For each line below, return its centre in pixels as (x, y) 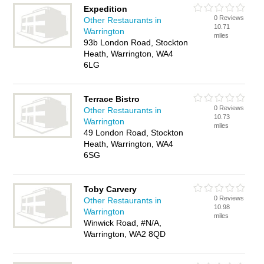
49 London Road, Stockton (134, 133)
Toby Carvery (110, 189)
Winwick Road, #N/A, (123, 223)
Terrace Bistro (112, 99)
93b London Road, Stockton (136, 42)
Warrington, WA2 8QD (125, 234)
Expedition (106, 9)
